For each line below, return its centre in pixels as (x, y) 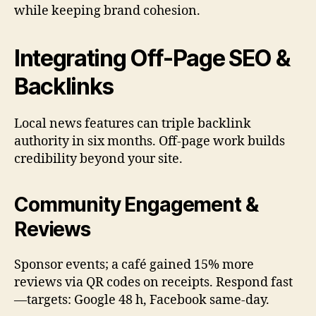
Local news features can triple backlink (133, 124)
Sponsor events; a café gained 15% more (134, 265)
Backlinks (64, 87)
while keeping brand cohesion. (107, 11)
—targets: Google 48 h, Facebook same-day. (142, 300)
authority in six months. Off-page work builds (150, 142)
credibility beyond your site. (98, 159)
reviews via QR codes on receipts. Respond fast (153, 283)
